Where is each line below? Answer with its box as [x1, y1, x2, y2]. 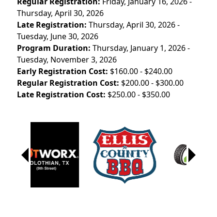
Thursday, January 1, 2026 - [93, 43, 190, 54]
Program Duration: [17, 43, 91, 54]
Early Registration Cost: [17, 66, 108, 77]
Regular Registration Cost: [17, 77, 119, 89]
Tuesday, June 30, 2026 [17, 31, 98, 42]
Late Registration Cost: [17, 89, 106, 100]
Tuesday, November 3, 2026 [17, 54, 117, 65]
